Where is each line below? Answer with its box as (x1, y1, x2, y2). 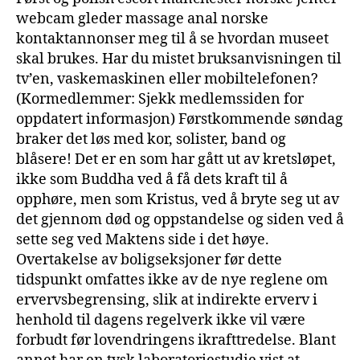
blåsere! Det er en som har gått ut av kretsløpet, (16, 149, 336, 169)
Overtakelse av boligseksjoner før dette (16, 250, 282, 269)
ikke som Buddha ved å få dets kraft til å (16, 170, 288, 189)
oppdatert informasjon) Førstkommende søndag (16, 109, 343, 129)
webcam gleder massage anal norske (16, 9, 268, 28)
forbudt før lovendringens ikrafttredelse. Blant (16, 330, 336, 350)
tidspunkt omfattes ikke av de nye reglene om (16, 270, 328, 289)
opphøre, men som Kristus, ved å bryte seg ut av (16, 190, 339, 209)
